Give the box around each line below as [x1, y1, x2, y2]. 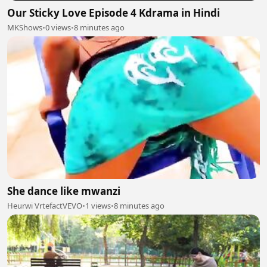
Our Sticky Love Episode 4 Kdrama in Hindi [7, 6, 220, 20]
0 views [45, 22, 71, 33]
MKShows [7, 22, 42, 33]
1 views [85, 200, 111, 211]
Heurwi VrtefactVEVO [7, 200, 82, 211]
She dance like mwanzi [7, 184, 120, 198]
